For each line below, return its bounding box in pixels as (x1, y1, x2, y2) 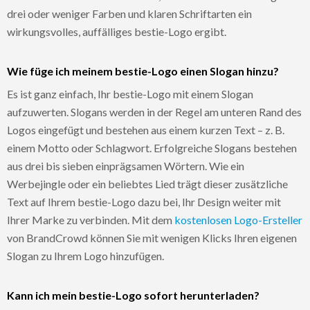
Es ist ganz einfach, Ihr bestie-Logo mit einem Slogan (7, 86, 253, 100)
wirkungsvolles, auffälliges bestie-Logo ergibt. (7, 24, 226, 38)
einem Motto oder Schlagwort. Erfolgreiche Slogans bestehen (7, 140, 297, 154)
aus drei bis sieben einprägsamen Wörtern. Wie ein (7, 158, 244, 172)
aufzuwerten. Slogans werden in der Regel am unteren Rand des (7, 104, 302, 118)
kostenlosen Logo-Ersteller (174, 212, 302, 226)
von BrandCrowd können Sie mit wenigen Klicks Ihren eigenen (7, 230, 297, 244)
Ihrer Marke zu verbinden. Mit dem (7, 212, 174, 226)
